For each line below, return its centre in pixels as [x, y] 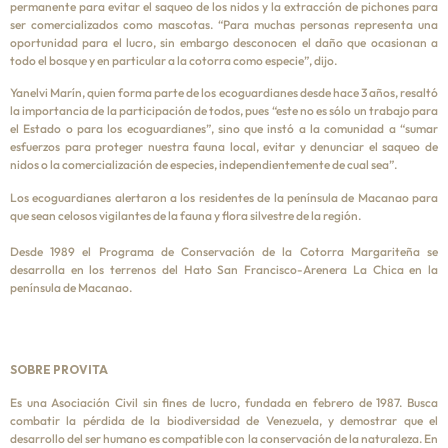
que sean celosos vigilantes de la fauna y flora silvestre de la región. [185, 215]
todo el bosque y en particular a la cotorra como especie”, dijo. [173, 60]
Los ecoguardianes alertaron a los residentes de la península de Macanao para [224, 197]
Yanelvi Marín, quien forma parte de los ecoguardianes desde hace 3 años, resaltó [224, 93]
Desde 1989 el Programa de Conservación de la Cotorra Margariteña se [224, 251]
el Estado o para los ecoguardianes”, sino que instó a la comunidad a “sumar [224, 129]
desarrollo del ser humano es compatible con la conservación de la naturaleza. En [224, 438]
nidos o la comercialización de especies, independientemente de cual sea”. [203, 165]
